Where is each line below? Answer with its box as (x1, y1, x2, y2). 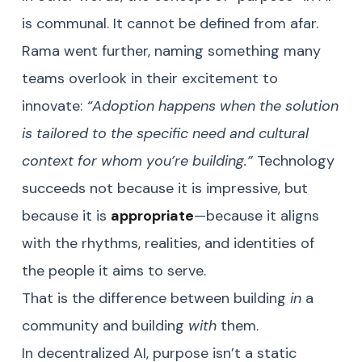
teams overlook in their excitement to (22, 69, 278, 89)
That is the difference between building (22, 288, 290, 309)
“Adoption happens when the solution (86, 96, 339, 116)
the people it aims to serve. (22, 261, 206, 281)
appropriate (111, 206, 194, 226)
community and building (22, 316, 188, 336)
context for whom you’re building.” (22, 151, 253, 171)
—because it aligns (194, 206, 319, 226)
